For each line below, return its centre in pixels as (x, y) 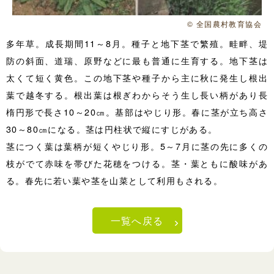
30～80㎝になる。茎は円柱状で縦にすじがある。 (112, 128)
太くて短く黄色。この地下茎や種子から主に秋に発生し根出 (137, 77)
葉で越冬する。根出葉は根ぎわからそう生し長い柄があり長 (137, 94)
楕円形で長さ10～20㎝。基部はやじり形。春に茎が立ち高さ (137, 111)
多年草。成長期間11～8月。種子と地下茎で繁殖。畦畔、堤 (137, 43)
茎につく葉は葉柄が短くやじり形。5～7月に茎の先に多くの (137, 146)
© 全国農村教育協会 (224, 23)
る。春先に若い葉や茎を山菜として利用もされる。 (115, 180)
